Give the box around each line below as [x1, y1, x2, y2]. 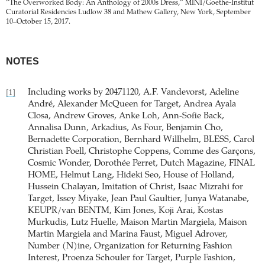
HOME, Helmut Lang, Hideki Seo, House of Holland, [28, 170, 234, 180]
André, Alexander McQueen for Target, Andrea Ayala [28, 99, 236, 109]
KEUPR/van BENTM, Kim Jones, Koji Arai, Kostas [28, 206, 223, 215]
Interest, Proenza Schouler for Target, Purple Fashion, [28, 253, 235, 263]
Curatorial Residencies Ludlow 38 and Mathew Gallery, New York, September [6, 8, 251, 16]
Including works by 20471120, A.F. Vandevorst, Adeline [28, 88, 239, 97]
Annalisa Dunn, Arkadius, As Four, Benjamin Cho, [28, 123, 223, 132]
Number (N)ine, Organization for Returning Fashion [28, 241, 232, 251]
